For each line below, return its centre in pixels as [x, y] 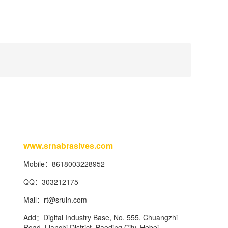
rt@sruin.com [65, 199]
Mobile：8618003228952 [64, 164]
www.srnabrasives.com [68, 145]
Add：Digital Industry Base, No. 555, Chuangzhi [101, 217]
